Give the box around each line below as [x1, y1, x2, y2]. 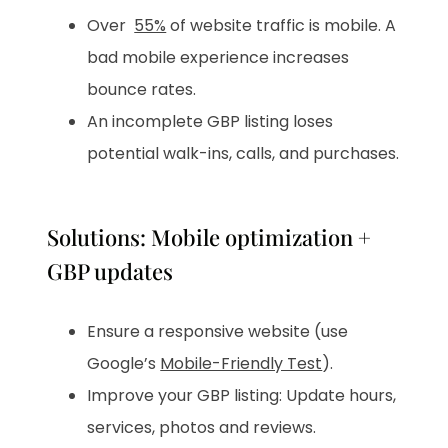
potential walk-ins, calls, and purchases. [87, 141, 400, 165]
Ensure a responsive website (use [87, 319, 349, 343]
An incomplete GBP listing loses [87, 109, 334, 133]
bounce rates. [87, 77, 197, 101]
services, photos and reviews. [87, 415, 317, 439]
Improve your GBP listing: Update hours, [87, 383, 397, 407]
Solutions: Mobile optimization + [47, 221, 372, 252]
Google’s [87, 351, 161, 375]
